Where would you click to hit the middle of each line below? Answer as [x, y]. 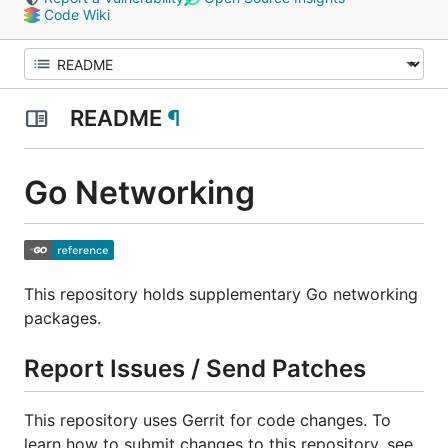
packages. [62, 317]
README [115, 118]
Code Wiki [74, 14]
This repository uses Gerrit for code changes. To [207, 419]
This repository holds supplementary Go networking [221, 293]
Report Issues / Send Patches [195, 368]
